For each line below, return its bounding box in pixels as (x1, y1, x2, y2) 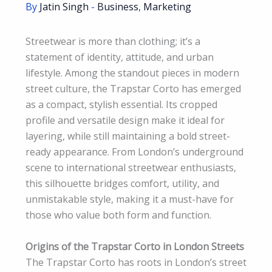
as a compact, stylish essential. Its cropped (25, 98, 217, 112)
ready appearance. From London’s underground (25, 145, 243, 159)
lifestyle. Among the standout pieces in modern (25, 66, 239, 80)
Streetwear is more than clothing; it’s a (25, 35, 200, 49)
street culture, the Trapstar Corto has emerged (25, 82, 241, 96)
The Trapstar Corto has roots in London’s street (25, 256, 246, 270)
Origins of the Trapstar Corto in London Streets (25, 240, 244, 254)
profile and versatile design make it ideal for (25, 114, 225, 127)
